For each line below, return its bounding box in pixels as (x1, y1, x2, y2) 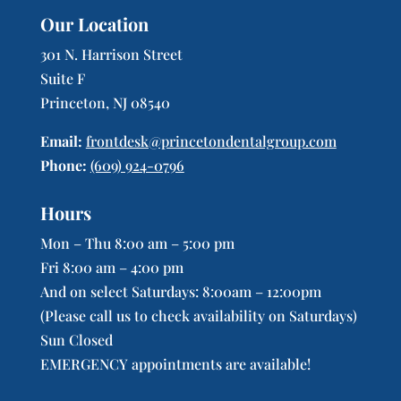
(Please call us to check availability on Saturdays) (39, 306, 357, 325)
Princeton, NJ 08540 (39, 93, 170, 112)
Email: (39, 132, 82, 150)
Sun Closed (39, 330, 113, 349)
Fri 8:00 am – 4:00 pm (39, 258, 183, 277)
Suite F (39, 69, 85, 88)
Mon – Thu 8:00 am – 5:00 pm (39, 234, 235, 252)
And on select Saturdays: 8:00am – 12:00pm (39, 282, 321, 301)
